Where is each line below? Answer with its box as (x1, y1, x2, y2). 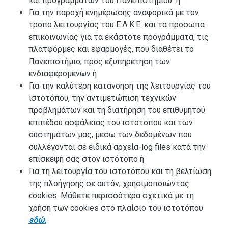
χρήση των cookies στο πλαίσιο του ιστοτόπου (28, 203, 203, 213)
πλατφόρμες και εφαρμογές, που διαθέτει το (28, 44, 194, 54)
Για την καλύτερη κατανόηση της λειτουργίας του (28, 81, 211, 91)
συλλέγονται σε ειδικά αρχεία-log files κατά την (28, 142, 206, 152)
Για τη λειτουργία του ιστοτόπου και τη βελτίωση (28, 166, 211, 177)
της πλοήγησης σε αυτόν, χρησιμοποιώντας (28, 179, 189, 189)
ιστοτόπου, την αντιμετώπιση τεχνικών (28, 93, 176, 103)
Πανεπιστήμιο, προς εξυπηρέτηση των (28, 56, 170, 67)
